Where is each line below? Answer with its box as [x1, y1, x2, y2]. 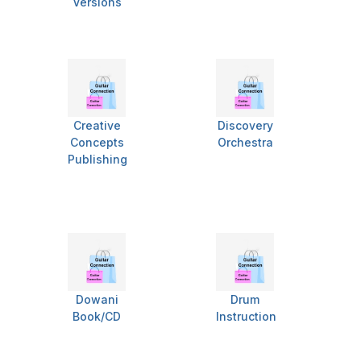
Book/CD [73, 309, 121, 324]
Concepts [69, 135, 124, 150]
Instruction [216, 309, 276, 324]
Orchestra [217, 135, 273, 150]
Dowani [75, 293, 118, 307]
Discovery [217, 118, 273, 133]
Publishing [68, 152, 127, 167]
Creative [73, 118, 121, 133]
